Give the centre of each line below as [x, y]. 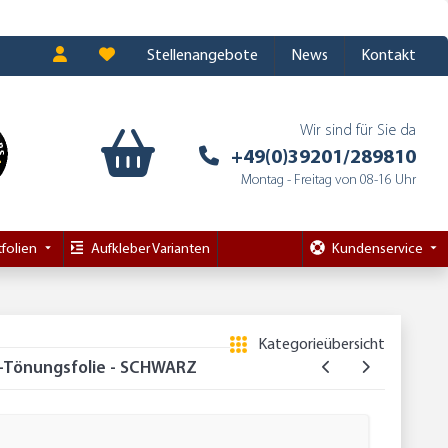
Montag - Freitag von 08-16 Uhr [328, 181]
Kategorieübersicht [321, 345]
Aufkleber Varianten [150, 249]
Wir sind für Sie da [358, 131]
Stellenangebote [202, 56]
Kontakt [388, 56]
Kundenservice [377, 249]
